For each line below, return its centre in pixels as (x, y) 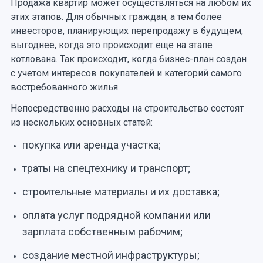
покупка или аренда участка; (91, 144)
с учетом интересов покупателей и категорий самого (126, 73)
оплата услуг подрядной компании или (116, 215)
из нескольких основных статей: (81, 122)
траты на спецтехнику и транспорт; (106, 168)
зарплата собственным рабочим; (102, 231)
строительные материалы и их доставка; (121, 191)
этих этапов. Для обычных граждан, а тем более (116, 16)
